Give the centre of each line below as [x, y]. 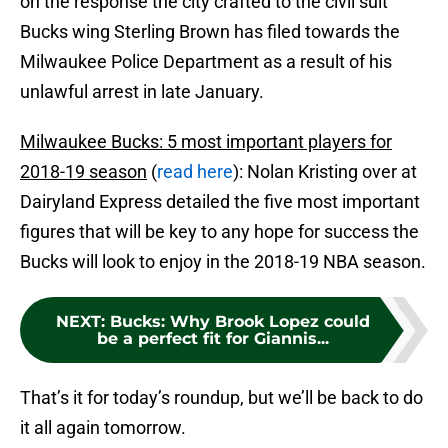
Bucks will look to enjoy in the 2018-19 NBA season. [223, 262]
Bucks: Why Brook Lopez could [240, 322]
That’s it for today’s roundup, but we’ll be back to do [221, 398]
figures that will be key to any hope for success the [219, 232]
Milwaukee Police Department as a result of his [206, 62]
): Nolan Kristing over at [325, 172]
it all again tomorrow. [103, 428]
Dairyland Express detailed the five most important [220, 202]
